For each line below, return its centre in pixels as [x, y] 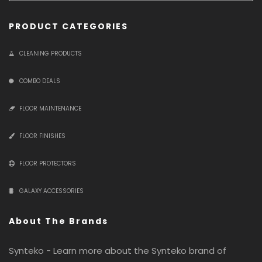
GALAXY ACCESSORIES [51, 191]
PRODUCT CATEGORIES [68, 26]
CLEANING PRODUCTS [51, 54]
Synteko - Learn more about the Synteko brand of [118, 251]
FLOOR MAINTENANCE [50, 108]
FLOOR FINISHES [42, 136]
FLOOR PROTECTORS [48, 163]
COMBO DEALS [40, 81]
